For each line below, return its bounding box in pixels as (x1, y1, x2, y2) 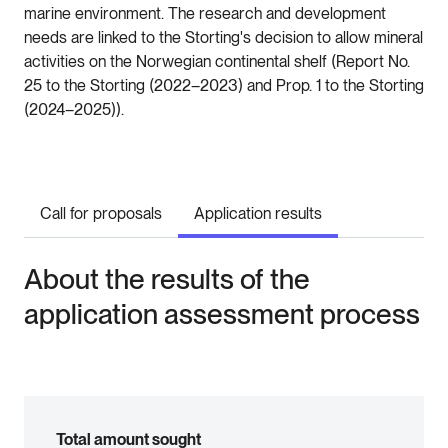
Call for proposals (40, 204, 162, 224)
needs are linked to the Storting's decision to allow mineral (24, 28, 423, 48)
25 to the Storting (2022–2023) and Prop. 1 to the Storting (24, 76, 424, 96)
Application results (194, 204, 322, 224)
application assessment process (24, 297, 420, 332)
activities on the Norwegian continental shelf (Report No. (24, 52, 410, 72)
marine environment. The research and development (24, 4, 386, 24)
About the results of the (24, 262, 310, 297)
